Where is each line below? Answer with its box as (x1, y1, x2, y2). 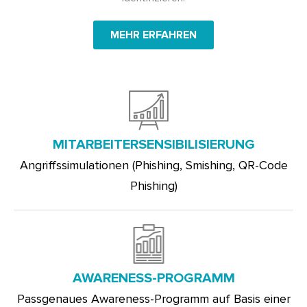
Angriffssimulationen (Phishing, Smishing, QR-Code (19, 157, 288, 173)
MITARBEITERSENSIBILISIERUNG (52, 136, 255, 153)
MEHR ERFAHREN (110, 27, 197, 42)
